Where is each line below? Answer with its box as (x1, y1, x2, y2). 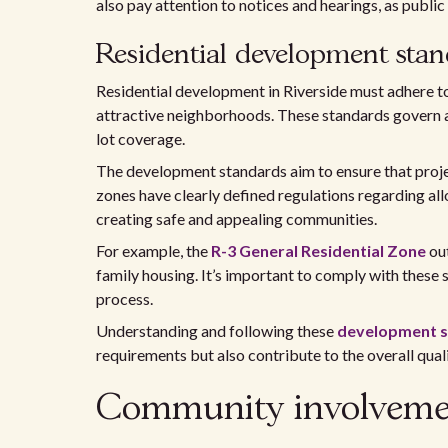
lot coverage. (96, 129, 185, 148)
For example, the (96, 241, 211, 260)
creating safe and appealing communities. (96, 209, 377, 228)
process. (96, 289, 153, 308)
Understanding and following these (96, 321, 337, 340)
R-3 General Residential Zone (211, 241, 426, 260)
